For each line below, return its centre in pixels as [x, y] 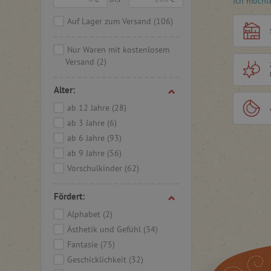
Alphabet [85, 214]
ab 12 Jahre [90, 108]
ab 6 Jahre [87, 138]
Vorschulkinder [96, 168]
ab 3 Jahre [87, 123]
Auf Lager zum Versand [110, 21]
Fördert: [69, 196]
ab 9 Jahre [87, 153]
